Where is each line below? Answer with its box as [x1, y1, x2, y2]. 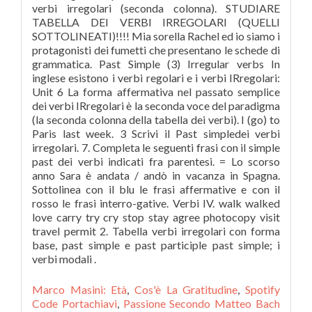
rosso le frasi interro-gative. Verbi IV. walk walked [32, 196, 280, 210]
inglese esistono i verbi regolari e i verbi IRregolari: [32, 71, 280, 84]
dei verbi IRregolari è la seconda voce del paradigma [32, 99, 280, 112]
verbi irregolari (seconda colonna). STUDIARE [32, 1, 280, 15]
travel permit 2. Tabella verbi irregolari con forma [32, 224, 280, 237]
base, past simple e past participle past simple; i [32, 238, 280, 251]
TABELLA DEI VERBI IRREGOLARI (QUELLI [32, 15, 280, 29]
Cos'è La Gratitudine [134, 283, 238, 296]
